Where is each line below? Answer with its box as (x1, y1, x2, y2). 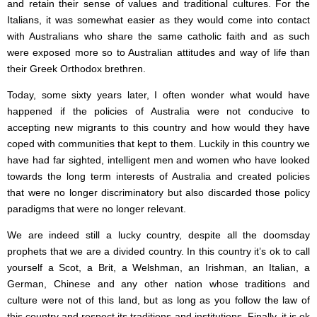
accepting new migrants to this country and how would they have (7, 122, 310, 134)
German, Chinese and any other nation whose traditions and (7, 278, 310, 290)
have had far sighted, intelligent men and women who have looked (7, 154, 310, 166)
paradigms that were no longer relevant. (7, 203, 186, 215)
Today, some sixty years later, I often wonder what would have (7, 89, 310, 101)
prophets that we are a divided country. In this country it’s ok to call (7, 246, 310, 258)
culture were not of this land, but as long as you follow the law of (7, 294, 310, 306)
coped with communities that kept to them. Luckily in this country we (7, 138, 310, 150)
